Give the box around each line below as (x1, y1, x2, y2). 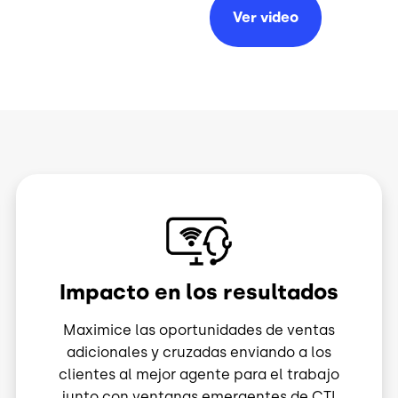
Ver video (233, 9, 298, 27)
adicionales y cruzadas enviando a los (66, 344, 331, 362)
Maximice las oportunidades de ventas (62, 322, 335, 339)
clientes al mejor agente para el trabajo (58, 366, 339, 384)
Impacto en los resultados (59, 279, 338, 306)
